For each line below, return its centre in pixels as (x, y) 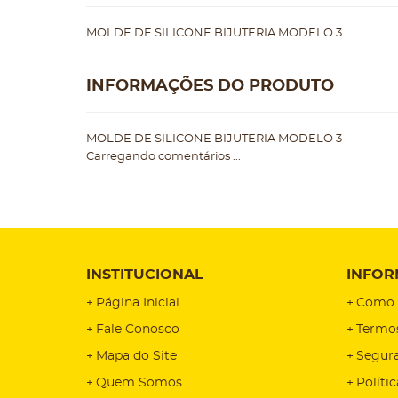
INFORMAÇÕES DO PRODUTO (210, 86)
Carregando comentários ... (163, 157)
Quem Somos (139, 383)
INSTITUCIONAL (145, 275)
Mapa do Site (136, 356)
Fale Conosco (138, 330)
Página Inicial (138, 303)
